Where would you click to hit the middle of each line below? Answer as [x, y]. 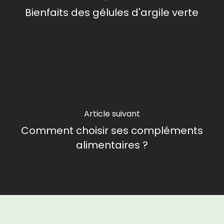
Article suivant [112, 113]
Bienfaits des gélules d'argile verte [112, 13]
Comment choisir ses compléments [112, 130]
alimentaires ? [112, 145]
